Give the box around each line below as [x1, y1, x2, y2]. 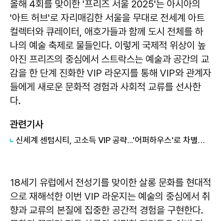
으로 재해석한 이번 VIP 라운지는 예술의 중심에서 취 [10, 190, 210, 203]
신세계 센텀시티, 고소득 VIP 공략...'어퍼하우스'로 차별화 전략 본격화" [198, 135, 205, 146]
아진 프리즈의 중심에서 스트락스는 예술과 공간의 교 [10, 53, 209, 66]
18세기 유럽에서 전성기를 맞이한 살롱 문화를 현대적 [10, 177, 211, 189]
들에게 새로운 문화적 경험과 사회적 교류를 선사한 [10, 81, 201, 93]
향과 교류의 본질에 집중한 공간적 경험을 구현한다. [10, 204, 203, 217]
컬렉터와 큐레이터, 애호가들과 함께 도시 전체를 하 [10, 26, 203, 38]
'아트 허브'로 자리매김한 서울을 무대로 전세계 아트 [10, 12, 205, 24]
